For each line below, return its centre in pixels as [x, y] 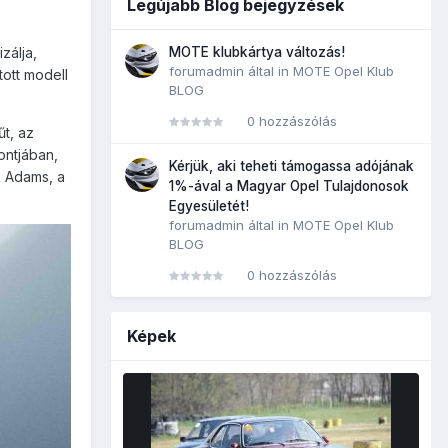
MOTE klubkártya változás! [257, 51]
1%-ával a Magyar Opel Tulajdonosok [289, 185]
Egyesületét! [209, 205]
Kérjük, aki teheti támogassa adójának [291, 165]
